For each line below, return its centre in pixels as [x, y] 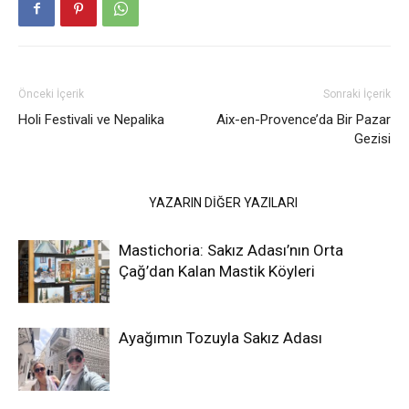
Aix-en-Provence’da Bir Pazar [304, 120]
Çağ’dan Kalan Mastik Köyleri [217, 272]
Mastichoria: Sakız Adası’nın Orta [231, 251]
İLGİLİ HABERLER [78, 203]
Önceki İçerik [51, 94]
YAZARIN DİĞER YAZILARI [223, 203]
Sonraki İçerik [357, 94]
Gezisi [372, 139]
